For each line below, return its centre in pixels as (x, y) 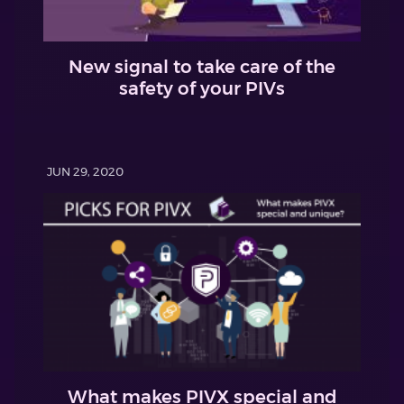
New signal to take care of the (202, 66)
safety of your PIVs (202, 88)
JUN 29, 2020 (85, 171)
